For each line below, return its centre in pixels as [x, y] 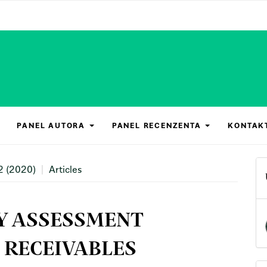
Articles [64, 169]
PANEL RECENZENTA [158, 125]
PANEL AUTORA [52, 125]
